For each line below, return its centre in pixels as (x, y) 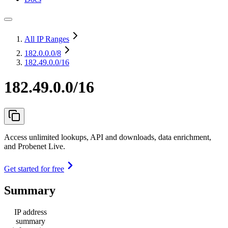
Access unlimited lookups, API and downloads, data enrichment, (108, 137)
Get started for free (34, 168)
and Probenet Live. (35, 146)
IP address (31, 212)
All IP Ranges (47, 39)
